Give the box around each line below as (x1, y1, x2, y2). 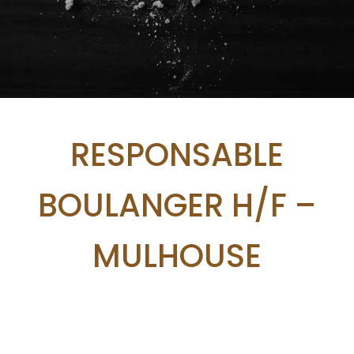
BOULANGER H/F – (38, 183, 316, 228)
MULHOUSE (92, 234, 262, 278)
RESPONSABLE (70, 133, 284, 177)
